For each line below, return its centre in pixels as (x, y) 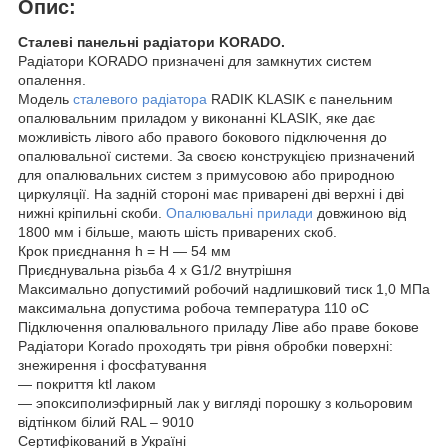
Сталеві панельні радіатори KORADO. (151, 42)
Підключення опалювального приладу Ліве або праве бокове (218, 327)
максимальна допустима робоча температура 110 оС (193, 308)
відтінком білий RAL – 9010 (106, 422)
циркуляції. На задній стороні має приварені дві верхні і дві (211, 194)
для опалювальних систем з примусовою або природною (206, 175)
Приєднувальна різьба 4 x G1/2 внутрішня (155, 270)
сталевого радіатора (140, 99)
